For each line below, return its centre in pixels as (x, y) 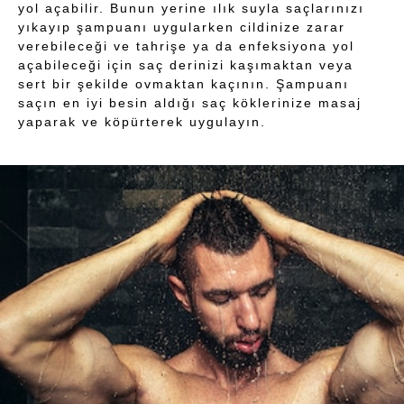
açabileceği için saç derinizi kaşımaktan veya (186, 65)
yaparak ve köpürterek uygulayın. (142, 122)
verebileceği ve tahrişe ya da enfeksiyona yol (186, 46)
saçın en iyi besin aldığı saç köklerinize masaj (190, 103)
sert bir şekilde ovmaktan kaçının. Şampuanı (184, 84)
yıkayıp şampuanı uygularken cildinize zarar (182, 28)
